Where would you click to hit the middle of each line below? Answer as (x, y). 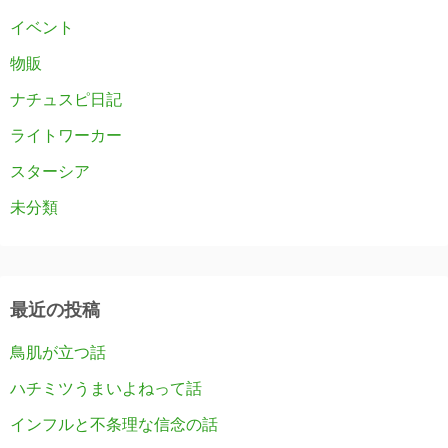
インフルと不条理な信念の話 (114, 424)
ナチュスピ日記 (66, 99)
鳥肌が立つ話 (58, 352)
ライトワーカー (66, 135)
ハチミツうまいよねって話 (106, 388)
